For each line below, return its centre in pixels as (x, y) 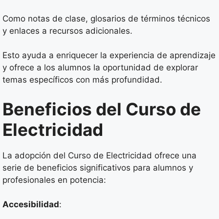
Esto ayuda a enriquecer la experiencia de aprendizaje (109, 55)
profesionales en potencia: (54, 180)
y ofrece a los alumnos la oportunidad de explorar (100, 68)
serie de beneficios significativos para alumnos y (98, 167)
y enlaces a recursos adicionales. (67, 31)
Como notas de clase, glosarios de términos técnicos (106, 18)
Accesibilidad (31, 205)
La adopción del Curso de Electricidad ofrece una (99, 155)
